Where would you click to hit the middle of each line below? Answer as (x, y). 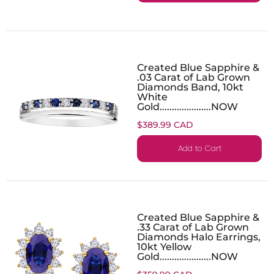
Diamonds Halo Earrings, (199, 236)
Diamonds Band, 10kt (190, 87)
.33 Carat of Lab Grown (193, 227)
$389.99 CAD (165, 124)
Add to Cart (199, 148)
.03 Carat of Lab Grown (194, 77)
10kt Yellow (164, 246)
